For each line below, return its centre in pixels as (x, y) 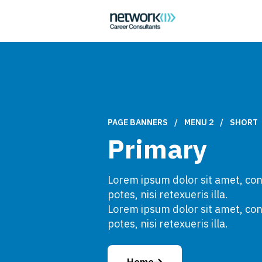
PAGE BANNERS (138, 122)
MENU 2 (199, 122)
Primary (157, 149)
